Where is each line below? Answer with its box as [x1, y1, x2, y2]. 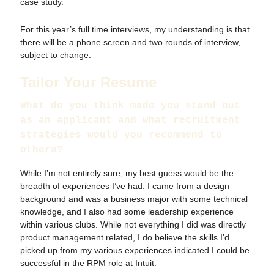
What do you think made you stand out [20, 100, 240, 111]
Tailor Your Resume [20, 73, 157, 91]
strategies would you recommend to [20, 129, 222, 141]
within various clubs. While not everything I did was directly [20, 219, 246, 229]
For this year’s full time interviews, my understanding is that [20, 24, 250, 34]
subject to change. [20, 50, 91, 60]
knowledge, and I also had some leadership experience [20, 206, 234, 217]
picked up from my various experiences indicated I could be [20, 245, 250, 255]
